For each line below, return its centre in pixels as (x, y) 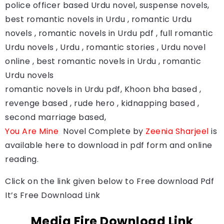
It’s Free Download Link (53, 195)
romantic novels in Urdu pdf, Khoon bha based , (103, 89)
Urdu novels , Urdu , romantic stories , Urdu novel (105, 47)
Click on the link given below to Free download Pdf (109, 181)
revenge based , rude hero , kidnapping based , (102, 103)
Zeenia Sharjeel (177, 131)
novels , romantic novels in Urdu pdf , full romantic (109, 33)
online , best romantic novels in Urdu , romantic (103, 61)
